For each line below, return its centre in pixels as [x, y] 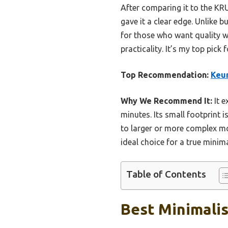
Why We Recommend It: [166, 101]
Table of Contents [166, 174]
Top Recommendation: [165, 75]
